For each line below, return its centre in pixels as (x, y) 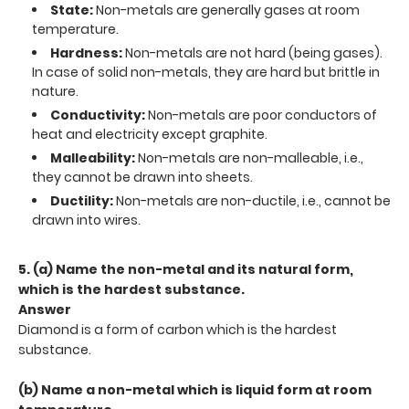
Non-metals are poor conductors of (262, 115)
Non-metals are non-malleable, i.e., (249, 157)
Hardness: (86, 52)
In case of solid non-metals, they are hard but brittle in (206, 72)
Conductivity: (99, 115)
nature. (55, 91)
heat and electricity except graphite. (150, 134)
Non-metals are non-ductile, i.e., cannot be (252, 200)
